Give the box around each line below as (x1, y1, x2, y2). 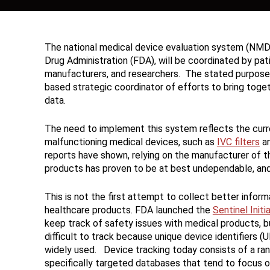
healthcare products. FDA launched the (44, 204, 213, 216)
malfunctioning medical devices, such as (44, 136, 217, 148)
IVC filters (216, 136, 260, 148)
